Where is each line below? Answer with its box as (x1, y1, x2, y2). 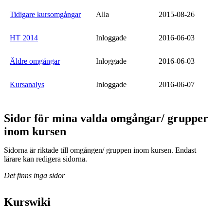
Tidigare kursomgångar (10, 10, 81, 18)
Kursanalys (10, 80, 44, 89)
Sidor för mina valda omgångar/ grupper (4, 112, 208, 125)
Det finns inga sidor (4, 171, 65, 180)
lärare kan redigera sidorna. (4, 155, 87, 163)
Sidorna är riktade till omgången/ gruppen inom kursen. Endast (4, 146, 196, 154)
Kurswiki (4, 196, 51, 208)
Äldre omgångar (10, 57, 60, 65)
